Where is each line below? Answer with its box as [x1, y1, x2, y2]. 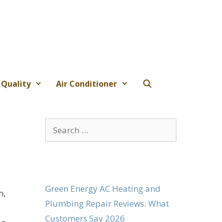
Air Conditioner [55, 78, 117, 89]
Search [45, 119, 71, 131]
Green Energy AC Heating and [45, 182, 161, 194]
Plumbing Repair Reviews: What [45, 197, 169, 209]
